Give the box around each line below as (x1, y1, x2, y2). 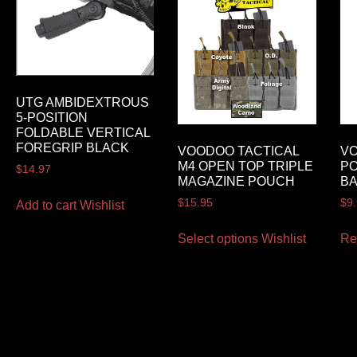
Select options (178, 231, 259, 245)
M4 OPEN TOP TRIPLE (178, 159, 314, 173)
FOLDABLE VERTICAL (15, 126, 150, 140)
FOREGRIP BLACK (15, 141, 129, 155)
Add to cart (15, 198, 76, 213)
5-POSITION (15, 111, 88, 125)
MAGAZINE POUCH (178, 174, 296, 188)
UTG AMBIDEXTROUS (15, 96, 149, 110)
